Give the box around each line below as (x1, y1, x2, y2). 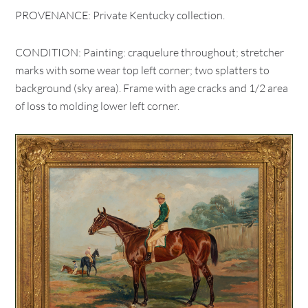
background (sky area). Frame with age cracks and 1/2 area (15, 81, 289, 95)
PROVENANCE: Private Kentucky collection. (15, 8, 228, 22)
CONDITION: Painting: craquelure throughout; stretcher (15, 45, 285, 59)
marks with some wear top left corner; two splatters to (15, 63, 270, 77)
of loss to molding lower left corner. (15, 99, 182, 113)
